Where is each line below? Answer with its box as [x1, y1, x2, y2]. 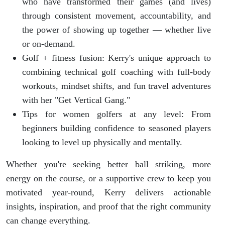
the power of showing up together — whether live [22, 24, 211, 35]
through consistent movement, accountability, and [22, 10, 211, 21]
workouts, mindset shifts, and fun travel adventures [22, 80, 211, 91]
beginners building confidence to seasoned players [22, 123, 211, 133]
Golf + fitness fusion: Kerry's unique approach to [22, 52, 211, 63]
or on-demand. [22, 38, 75, 49]
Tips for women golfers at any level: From [22, 108, 211, 119]
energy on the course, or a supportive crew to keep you [6, 173, 211, 183]
